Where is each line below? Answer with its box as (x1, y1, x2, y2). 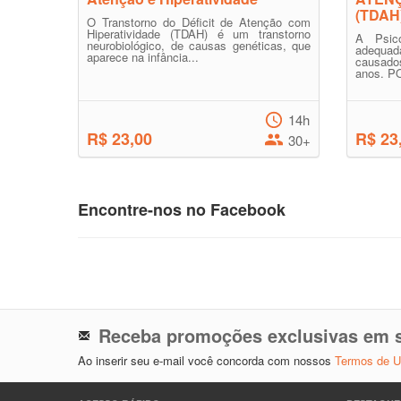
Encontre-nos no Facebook (78, 198, 286, 221)
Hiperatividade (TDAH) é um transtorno (87, 25, 311, 42)
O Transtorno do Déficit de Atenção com (87, 13, 311, 30)
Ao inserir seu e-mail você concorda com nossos (78, 352, 335, 369)
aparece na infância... (87, 48, 199, 65)
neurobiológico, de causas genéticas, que (87, 37, 311, 54)
